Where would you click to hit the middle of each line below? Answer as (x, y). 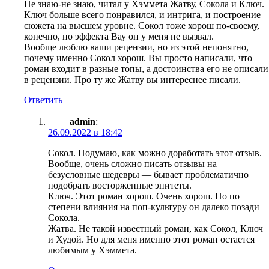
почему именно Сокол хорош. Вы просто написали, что (138, 58)
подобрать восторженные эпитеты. (120, 185)
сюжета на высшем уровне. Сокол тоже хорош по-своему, (142, 25)
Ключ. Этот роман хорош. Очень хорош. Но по (144, 196)
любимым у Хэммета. (92, 250)
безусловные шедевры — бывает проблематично (148, 174)
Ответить (43, 100)
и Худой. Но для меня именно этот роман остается (151, 239)
